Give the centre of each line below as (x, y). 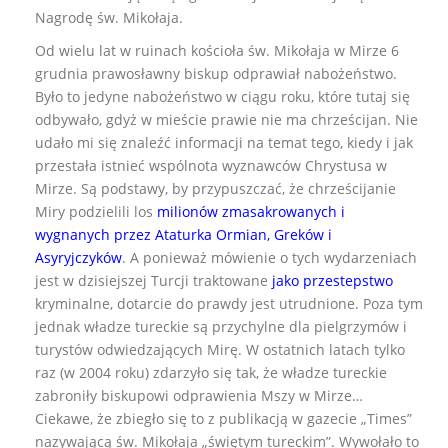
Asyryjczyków (78, 257)
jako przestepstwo (332, 280)
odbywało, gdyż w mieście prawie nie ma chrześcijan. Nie (226, 119)
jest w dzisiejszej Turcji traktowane (153, 280)
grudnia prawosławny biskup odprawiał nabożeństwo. (216, 73)
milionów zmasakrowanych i (251, 211)
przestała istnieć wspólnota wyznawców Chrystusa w (211, 165)
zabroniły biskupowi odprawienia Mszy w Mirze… (199, 395)
